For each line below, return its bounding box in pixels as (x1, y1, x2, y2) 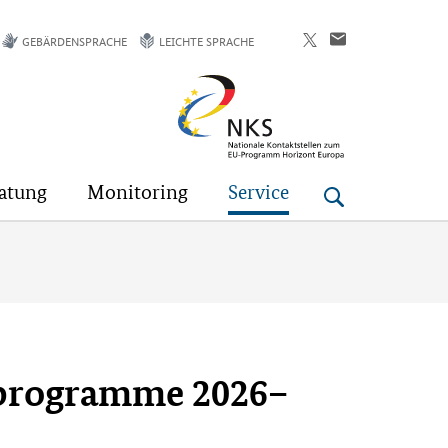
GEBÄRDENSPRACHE (22, 31, 127, 50)
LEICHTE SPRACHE (159, 31, 254, 50)
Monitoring (87, 180, 188, 204)
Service (228, 180, 289, 204)
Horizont (176, 76, 242, 100)
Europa (176, 104, 229, 128)
